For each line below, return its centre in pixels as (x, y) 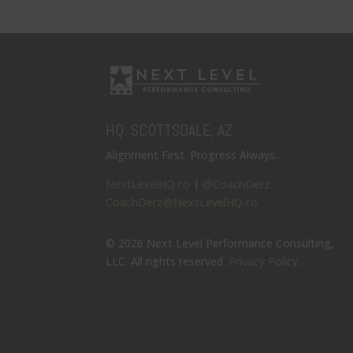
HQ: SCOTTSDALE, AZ (169, 130)
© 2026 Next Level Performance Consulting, (220, 243)
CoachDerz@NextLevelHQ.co (182, 202)
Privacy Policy (264, 262)
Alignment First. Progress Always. (192, 154)
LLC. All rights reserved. (167, 262)
